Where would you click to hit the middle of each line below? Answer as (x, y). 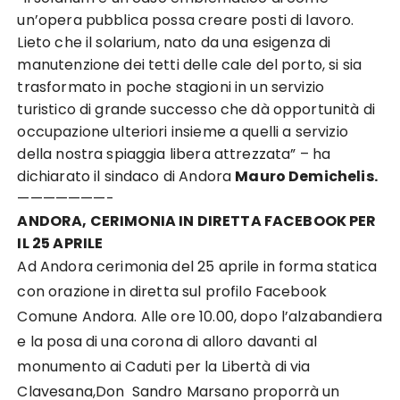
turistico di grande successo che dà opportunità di (196, 109)
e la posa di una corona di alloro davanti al (167, 342)
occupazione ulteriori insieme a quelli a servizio (183, 132)
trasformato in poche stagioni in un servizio (171, 87)
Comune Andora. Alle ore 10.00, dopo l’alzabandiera (200, 317)
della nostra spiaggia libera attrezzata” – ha (174, 154)
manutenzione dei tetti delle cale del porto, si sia (190, 65)
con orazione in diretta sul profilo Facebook (172, 292)
